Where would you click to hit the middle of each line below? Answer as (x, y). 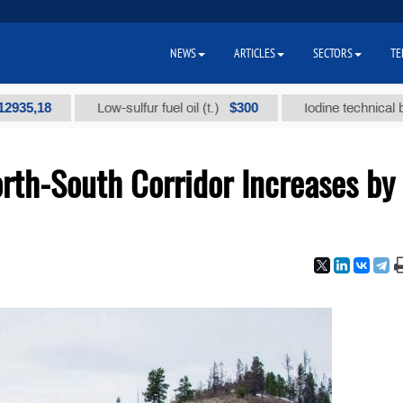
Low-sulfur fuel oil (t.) (117, 108)
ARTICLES (255, 53)
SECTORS (333, 53)
